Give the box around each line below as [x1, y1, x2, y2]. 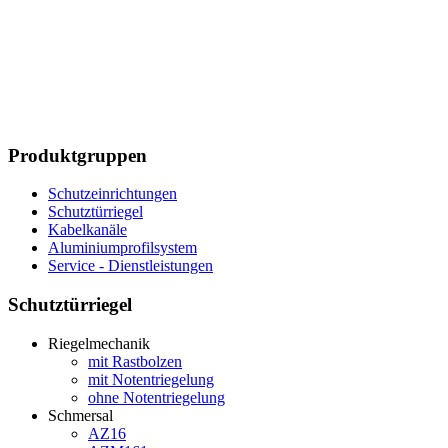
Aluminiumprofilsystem [48, 239, 197, 257]
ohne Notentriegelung [88, 388, 225, 406]
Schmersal [48, 406, 113, 424]
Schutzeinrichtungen [48, 185, 177, 203]
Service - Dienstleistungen [48, 257, 213, 275]
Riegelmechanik [48, 334, 150, 352]
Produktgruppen [8, 144, 147, 166]
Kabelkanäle [48, 221, 127, 239]
